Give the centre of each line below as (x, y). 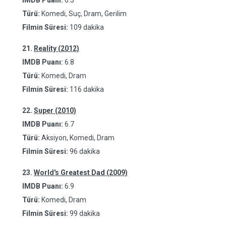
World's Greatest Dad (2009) (81, 173)
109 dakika (87, 27)
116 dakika (87, 89)
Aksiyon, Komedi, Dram (77, 138)
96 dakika (85, 151)
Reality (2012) (56, 48)
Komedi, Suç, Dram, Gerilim (83, 14)
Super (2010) (55, 110)
